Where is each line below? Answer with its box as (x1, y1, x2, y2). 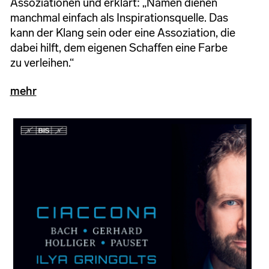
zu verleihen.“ (10, 55, 74, 70)
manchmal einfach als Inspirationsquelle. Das (10, 10, 228, 25)
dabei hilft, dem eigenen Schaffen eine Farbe (10, 40, 228, 55)
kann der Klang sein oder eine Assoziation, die (10, 25, 235, 40)
